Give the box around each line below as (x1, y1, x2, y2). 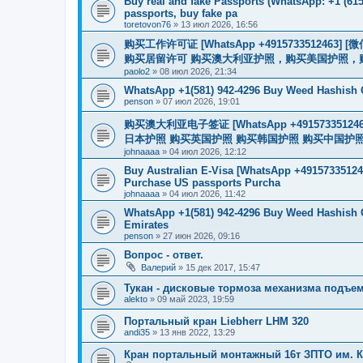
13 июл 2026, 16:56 (181, 19, 258, 29)
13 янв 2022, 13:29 (160, 327, 235, 337)
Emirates (124, 218, 169, 231)
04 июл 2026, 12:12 (169, 146, 246, 156)
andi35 (124, 327, 150, 337)
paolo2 (124, 66, 150, 76)
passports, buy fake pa (124, 6, 237, 19)
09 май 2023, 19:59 (157, 293, 234, 304)
